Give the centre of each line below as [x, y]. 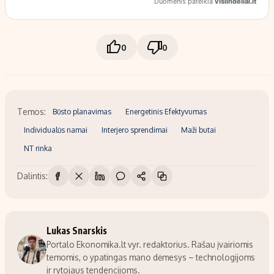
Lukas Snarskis [77, 230]
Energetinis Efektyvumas [166, 111]
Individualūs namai [56, 130]
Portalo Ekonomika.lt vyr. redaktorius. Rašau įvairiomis [150, 244]
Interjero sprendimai [134, 130]
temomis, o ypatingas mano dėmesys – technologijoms [151, 257]
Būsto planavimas [82, 111]
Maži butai [198, 130]
